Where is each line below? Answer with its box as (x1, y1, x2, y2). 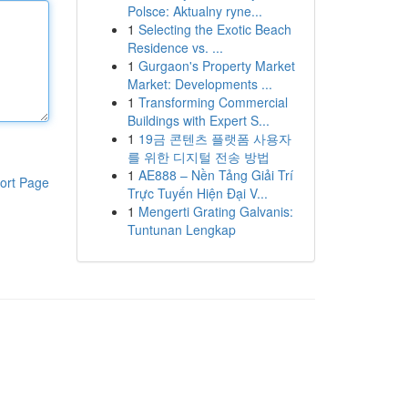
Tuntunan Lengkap (127, 220, 236, 239)
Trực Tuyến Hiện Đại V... (127, 184, 268, 202)
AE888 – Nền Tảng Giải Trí (138, 166, 293, 184)
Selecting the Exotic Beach (138, 20, 291, 38)
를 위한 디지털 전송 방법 (127, 148, 270, 166)
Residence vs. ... (127, 38, 223, 56)
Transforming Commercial (138, 93, 288, 111)
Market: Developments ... (127, 75, 272, 93)
